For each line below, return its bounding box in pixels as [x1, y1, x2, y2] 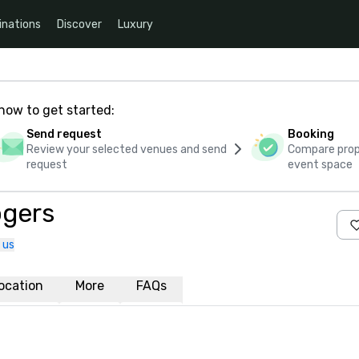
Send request [26, 127, 102, 141]
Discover [57, 17, 102, 31]
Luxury [118, 17, 153, 31]
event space [288, 158, 353, 171]
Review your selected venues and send [26, 143, 227, 156]
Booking [288, 127, 335, 141]
